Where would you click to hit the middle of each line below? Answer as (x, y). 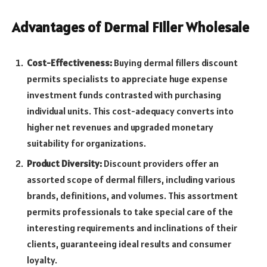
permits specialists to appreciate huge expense (127, 78)
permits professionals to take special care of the (130, 211)
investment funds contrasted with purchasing (124, 94)
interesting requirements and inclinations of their (132, 227)
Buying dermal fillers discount (175, 62)
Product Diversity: (64, 163)
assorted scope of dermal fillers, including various (131, 179)
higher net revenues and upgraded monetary (120, 127)
